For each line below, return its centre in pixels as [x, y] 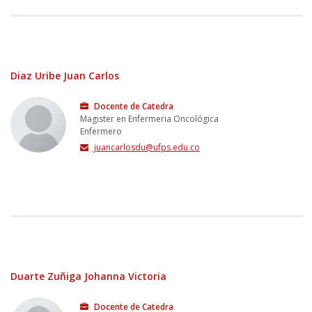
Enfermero [101, 131]
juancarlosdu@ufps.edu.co [146, 147]
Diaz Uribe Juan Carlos [65, 75]
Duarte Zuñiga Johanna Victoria [88, 276]
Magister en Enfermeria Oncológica [149, 118]
